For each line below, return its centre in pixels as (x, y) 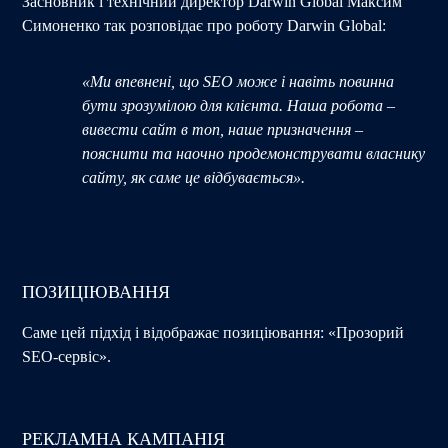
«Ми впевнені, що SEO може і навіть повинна (238, 81)
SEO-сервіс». (67, 356)
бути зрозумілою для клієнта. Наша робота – (239, 105)
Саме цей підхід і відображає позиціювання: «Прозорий (213, 332)
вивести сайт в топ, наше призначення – (223, 129)
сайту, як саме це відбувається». (194, 177)
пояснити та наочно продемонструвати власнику (254, 153)
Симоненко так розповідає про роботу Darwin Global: (204, 25)
